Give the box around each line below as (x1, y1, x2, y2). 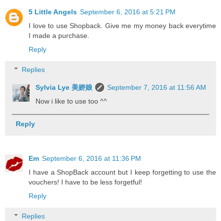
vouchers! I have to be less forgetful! (29, 178, 142, 186)
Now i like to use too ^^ (36, 97, 108, 106)
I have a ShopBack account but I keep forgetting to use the (29, 168, 216, 176)
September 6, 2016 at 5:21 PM (80, 7, 176, 16)
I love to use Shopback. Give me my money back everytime (29, 21, 216, 30)
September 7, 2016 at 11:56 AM (107, 83, 207, 92)
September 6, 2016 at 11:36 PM (42, 154, 141, 162)
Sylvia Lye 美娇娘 (36, 83, 93, 92)
